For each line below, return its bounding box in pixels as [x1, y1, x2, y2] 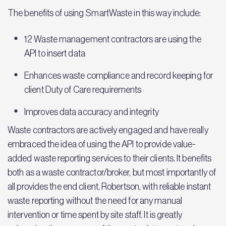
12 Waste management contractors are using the [24, 34, 201, 44]
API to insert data [24, 48, 85, 59]
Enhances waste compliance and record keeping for [24, 71, 213, 81]
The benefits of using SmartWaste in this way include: [8, 8, 201, 18]
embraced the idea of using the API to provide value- [8, 139, 196, 149]
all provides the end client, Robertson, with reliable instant [8, 182, 211, 192]
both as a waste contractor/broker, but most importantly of [8, 167, 216, 178]
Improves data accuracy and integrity [24, 107, 159, 117]
